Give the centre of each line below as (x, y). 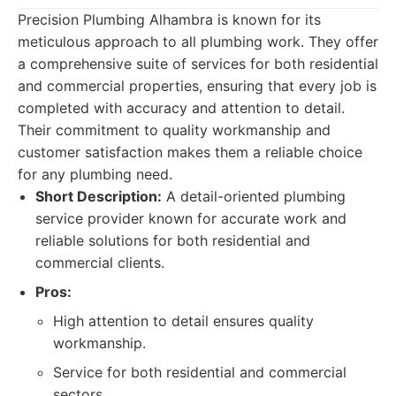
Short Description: (99, 196)
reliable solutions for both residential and (173, 240)
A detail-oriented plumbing (254, 196)
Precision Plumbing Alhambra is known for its (169, 19)
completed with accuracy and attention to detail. (181, 108)
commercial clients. (100, 263)
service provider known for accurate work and (191, 218)
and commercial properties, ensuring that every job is (197, 86)
